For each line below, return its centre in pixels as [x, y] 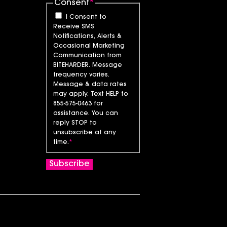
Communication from [87, 56]
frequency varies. [81, 75]
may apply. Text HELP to [91, 94]
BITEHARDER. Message [88, 66]
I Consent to [86, 17]
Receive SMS [74, 27]
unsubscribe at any [85, 133]
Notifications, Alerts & [87, 37]
